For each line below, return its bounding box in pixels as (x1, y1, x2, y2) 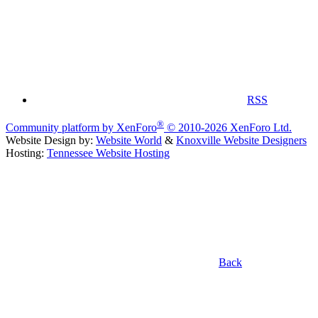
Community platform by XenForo (6, 121, 157, 133)
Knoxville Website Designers (176, 133, 307, 146)
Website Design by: (6, 133, 96, 146)
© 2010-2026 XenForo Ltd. (167, 121, 292, 133)
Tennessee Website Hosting (47, 146, 170, 159)
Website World (96, 133, 162, 146)
